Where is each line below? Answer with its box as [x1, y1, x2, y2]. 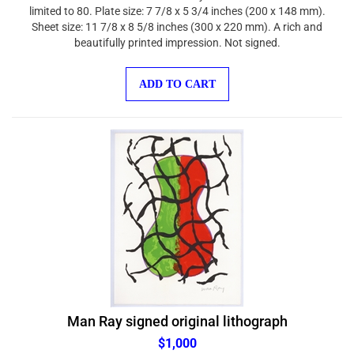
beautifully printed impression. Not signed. [73, 28, 281, 41]
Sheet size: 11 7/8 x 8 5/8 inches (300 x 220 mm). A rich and [32, 13, 322, 25]
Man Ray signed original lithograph [66, 305, 288, 322]
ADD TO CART [138, 70, 216, 82]
